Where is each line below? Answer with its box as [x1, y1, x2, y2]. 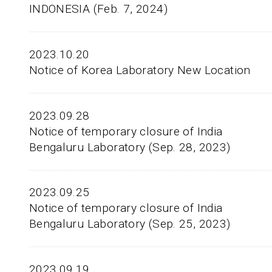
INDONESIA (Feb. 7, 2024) [29, 2, 168, 16]
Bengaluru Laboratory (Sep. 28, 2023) [29, 140, 231, 154]
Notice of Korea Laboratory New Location [29, 63, 251, 77]
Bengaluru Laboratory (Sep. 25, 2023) [29, 217, 231, 231]
